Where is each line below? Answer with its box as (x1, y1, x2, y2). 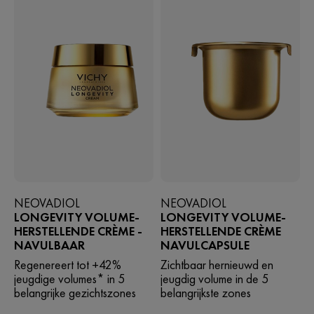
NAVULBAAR (14, 237, 85, 254)
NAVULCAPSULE (160, 237, 250, 254)
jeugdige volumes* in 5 (14, 271, 125, 287)
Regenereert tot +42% (14, 257, 121, 273)
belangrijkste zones (160, 285, 251, 301)
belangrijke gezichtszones (14, 285, 136, 301)
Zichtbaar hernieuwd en (160, 257, 273, 273)
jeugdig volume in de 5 (160, 271, 268, 287)
